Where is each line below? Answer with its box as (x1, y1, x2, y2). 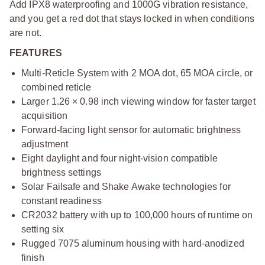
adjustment (21, 139, 68, 149)
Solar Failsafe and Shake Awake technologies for (21, 182, 231, 192)
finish (21, 253, 44, 263)
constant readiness (21, 196, 102, 206)
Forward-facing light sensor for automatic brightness (21, 125, 241, 135)
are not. (9, 28, 41, 38)
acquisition (21, 111, 68, 121)
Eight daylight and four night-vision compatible (21, 153, 218, 163)
